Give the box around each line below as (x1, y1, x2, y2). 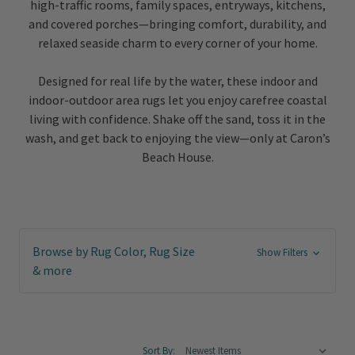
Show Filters (256, 246, 310, 259)
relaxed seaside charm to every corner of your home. (37, 35, 318, 51)
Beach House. (141, 149, 214, 165)
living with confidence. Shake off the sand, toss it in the (29, 111, 326, 127)
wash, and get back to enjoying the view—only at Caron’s (25, 130, 330, 146)
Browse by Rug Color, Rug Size (32, 243, 195, 259)
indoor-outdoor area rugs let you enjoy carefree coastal (28, 92, 327, 108)
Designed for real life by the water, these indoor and (37, 73, 318, 89)
